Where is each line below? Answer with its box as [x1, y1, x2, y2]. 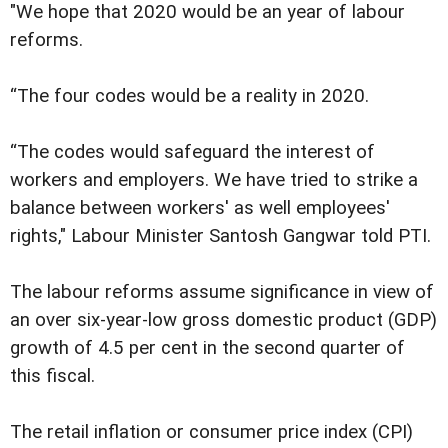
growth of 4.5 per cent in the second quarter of [10, 337, 405, 360]
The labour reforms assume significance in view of [10, 281, 434, 304]
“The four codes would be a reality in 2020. [10, 84, 369, 107]
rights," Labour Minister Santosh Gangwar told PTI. [10, 224, 431, 247]
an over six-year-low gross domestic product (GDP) [10, 309, 437, 332]
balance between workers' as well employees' [10, 196, 390, 219]
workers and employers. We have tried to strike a [10, 168, 418, 191]
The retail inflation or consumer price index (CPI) [10, 421, 413, 444]
